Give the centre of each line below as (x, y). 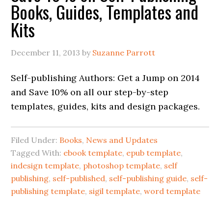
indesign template (45, 165)
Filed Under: (35, 140)
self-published (79, 178)
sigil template (115, 191)
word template (172, 191)
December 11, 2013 (46, 53)
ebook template (93, 153)
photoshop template (122, 165)
